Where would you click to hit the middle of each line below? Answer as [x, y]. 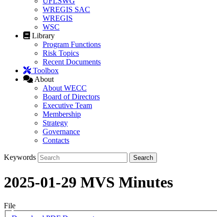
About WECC [65, 88]
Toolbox [46, 71]
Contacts [56, 140]
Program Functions [72, 45]
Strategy [55, 123]
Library [43, 36]
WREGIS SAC [66, 10]
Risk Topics [61, 53]
